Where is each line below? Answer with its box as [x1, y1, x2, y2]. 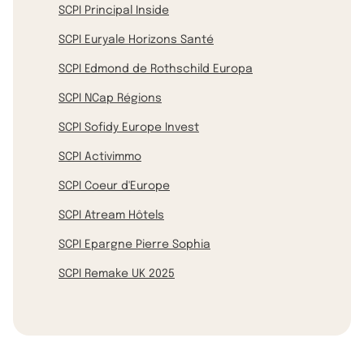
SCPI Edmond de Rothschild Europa [58, 63, 253, 75]
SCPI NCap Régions [58, 92, 162, 104]
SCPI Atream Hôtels [58, 209, 164, 221]
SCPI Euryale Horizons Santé [58, 33, 214, 45]
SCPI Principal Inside [58, 4, 169, 16]
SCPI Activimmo [58, 150, 141, 162]
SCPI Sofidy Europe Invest [58, 121, 199, 133]
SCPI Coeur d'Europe [58, 180, 170, 192]
